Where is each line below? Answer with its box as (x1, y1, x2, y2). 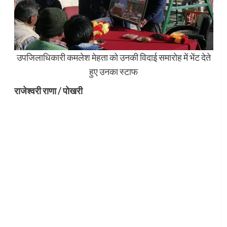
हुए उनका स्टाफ (89, 66, 138, 78)
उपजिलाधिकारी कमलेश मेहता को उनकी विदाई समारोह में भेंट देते (16, 52, 211, 63)
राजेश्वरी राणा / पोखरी (14, 85, 83, 97)
